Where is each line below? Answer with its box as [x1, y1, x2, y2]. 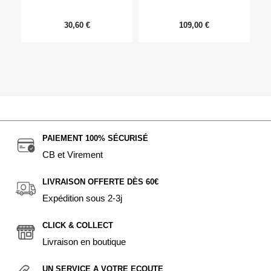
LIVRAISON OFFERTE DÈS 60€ [42, 177, 158, 187]
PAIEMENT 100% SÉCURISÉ [42, 134, 148, 143]
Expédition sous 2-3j [42, 193, 122, 204]
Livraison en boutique [42, 237, 126, 247]
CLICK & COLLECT [42, 221, 113, 230]
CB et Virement [42, 149, 103, 160]
